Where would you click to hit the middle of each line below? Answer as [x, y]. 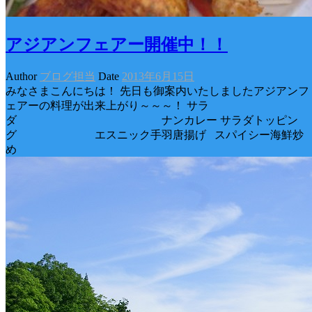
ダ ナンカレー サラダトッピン [152, 120]
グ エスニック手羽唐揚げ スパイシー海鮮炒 [155, 134]
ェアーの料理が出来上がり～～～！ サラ [107, 105]
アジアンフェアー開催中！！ [117, 44]
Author [23, 76]
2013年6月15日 [158, 76]
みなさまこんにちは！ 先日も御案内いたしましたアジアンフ [157, 91]
